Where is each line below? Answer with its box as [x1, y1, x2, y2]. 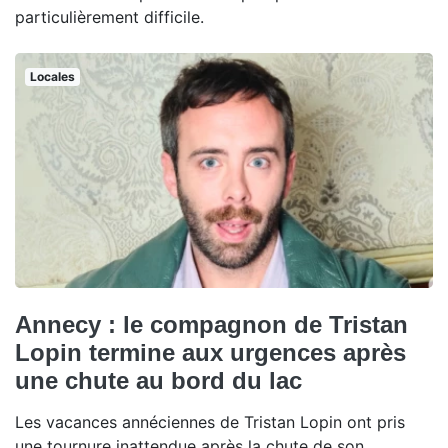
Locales [29, 69, 75, 85]
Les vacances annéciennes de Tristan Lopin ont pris [15, 412, 405, 433]
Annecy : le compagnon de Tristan [15, 311, 408, 339]
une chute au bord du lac [15, 367, 302, 395]
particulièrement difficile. [15, 7, 204, 28]
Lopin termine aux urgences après [15, 339, 406, 367]
